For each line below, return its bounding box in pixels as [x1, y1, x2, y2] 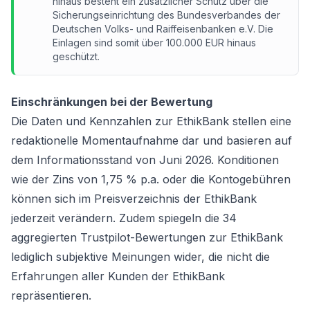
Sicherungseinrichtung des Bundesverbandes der [53, 9, 280, 21]
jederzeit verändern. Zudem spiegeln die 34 [11, 211, 237, 225]
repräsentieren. [11, 289, 91, 302]
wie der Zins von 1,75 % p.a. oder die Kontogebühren [11, 172, 291, 186]
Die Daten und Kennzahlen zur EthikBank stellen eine [11, 114, 291, 128]
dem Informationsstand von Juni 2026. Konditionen [11, 153, 279, 167]
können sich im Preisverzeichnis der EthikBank [11, 192, 257, 206]
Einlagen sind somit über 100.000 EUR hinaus [53, 37, 256, 48]
